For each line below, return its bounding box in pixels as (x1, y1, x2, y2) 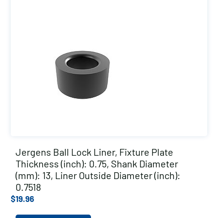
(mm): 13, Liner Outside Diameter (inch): (16, 169, 181, 181)
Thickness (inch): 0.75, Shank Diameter (16, 158, 178, 169)
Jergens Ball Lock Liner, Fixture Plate (16, 146, 173, 158)
